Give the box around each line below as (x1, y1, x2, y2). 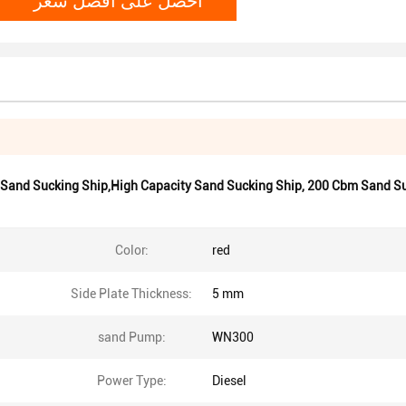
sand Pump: (97, 330, 166, 344)
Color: (114, 243, 149, 257)
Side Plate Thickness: (71, 286, 192, 301)
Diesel (212, 373, 246, 388)
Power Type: (96, 373, 167, 388)
